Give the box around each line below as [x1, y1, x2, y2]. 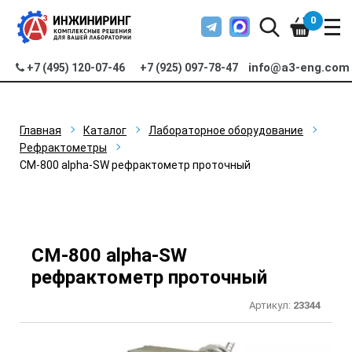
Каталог [83, 124, 126, 137]
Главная [20, 124, 61, 137]
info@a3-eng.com [248, 60, 350, 75]
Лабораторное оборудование [148, 124, 303, 137]
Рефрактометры [20, 141, 107, 154]
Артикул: [249, 299, 293, 311]
